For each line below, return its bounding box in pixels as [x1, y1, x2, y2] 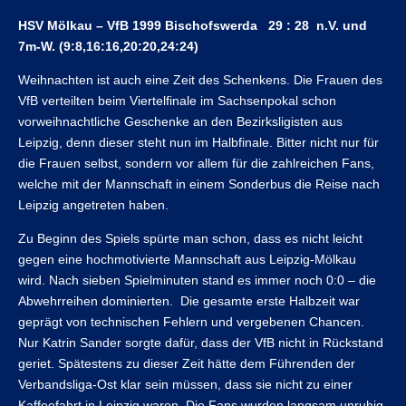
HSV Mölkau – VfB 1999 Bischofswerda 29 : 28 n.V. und [18, 18, 367, 33]
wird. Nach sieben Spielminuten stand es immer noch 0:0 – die [18, 273, 376, 287]
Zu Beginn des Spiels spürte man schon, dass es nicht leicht [18, 231, 362, 246]
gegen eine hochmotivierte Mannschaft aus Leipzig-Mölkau [18, 252, 356, 266]
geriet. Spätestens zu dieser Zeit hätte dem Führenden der [18, 356, 355, 371]
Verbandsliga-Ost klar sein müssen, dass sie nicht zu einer [18, 377, 353, 391]
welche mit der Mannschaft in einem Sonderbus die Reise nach [18, 177, 380, 191]
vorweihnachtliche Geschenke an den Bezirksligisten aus [18, 114, 343, 129]
